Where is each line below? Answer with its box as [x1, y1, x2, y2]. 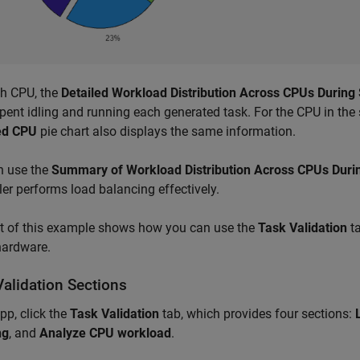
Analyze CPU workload [39, 325, 171, 341]
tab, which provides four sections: [159, 305, 355, 321]
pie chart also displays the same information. [37, 123, 296, 139]
